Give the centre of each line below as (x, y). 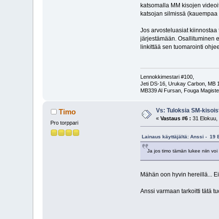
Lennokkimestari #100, (167, 77)
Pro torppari (65, 123)
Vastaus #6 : (176, 119)
